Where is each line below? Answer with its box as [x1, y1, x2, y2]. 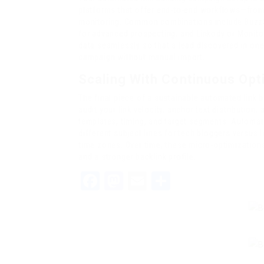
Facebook [100, 169, 178, 192]
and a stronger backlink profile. [78, 151, 196, 161]
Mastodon [123, 169, 206, 192]
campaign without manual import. [78, 52, 205, 62]
